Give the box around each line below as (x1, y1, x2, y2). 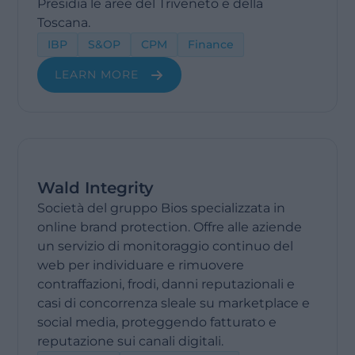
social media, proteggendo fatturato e (37, 315, 277, 330)
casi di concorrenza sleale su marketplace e (37, 296, 311, 311)
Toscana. (37, 15, 91, 30)
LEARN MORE (55, 67, 139, 82)
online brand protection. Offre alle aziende (37, 219, 303, 235)
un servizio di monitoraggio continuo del (37, 239, 294, 254)
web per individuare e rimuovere (37, 258, 245, 273)
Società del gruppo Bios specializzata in (37, 200, 286, 216)
